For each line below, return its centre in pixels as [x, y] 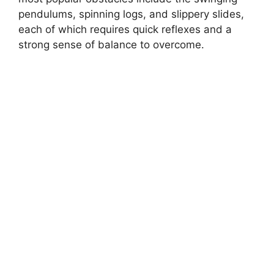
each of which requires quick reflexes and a [125, 29]
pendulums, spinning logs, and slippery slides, [131, 14]
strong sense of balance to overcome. [111, 45]
